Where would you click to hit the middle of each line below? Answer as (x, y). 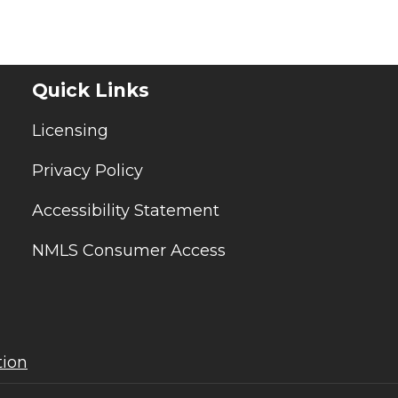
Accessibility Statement (126, 210)
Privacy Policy (88, 170)
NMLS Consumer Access (129, 250)
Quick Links (91, 91)
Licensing (70, 130)
